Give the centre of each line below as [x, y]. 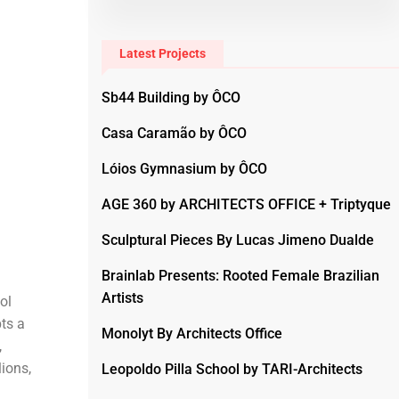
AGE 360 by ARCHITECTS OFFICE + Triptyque [246, 204]
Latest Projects [162, 53]
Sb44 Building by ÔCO [171, 98]
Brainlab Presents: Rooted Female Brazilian [240, 276]
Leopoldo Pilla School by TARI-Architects [232, 369]
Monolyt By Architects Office [191, 334]
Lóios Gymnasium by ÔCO [184, 169]
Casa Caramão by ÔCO [174, 133]
